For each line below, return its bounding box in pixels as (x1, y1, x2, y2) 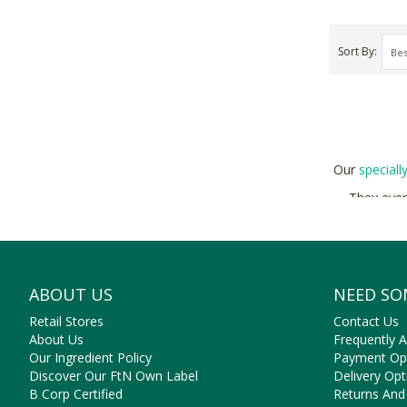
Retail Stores (29, 313, 104, 330)
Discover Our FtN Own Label (29, 367, 198, 384)
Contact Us (333, 313, 399, 330)
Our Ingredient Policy (29, 349, 152, 366)
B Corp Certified (29, 385, 123, 402)
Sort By (338, 44, 374, 59)
